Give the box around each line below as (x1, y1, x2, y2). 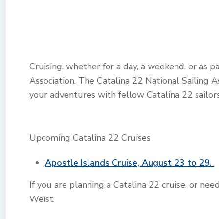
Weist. (29, 193, 57, 205)
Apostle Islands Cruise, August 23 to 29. (45, 157, 214, 169)
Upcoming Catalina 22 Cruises (29, 132, 151, 144)
